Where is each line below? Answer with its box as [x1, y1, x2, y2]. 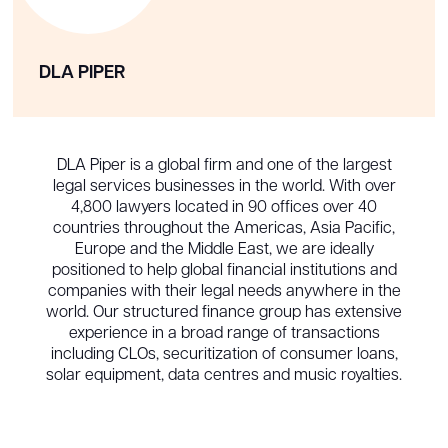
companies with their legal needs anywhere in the [47, 283, 401, 300]
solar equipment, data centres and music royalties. [46, 367, 402, 384]
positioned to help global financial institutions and [51, 262, 397, 279]
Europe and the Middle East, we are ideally [74, 241, 374, 258]
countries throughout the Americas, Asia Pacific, [53, 220, 395, 237]
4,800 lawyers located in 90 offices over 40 [71, 199, 377, 216]
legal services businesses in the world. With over [52, 178, 396, 195]
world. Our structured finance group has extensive [46, 304, 402, 321]
